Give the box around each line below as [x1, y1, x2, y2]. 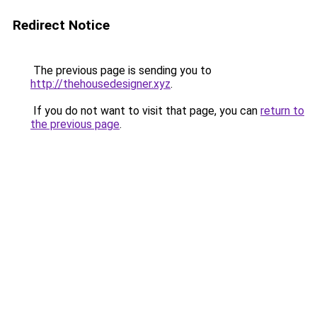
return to [260, 104, 304, 117]
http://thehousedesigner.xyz [30, 77, 171, 91]
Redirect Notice [13, 17, 110, 33]
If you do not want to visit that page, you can [30, 104, 260, 117]
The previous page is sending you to [30, 64, 212, 77]
